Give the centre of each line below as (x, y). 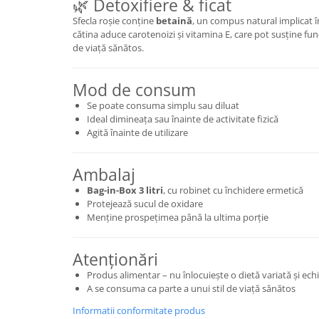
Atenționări (115, 259)
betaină (174, 21)
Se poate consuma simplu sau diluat (163, 105)
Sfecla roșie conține (114, 21)
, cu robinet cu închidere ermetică (233, 190)
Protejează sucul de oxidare (145, 204)
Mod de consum (134, 90)
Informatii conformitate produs (139, 310)
